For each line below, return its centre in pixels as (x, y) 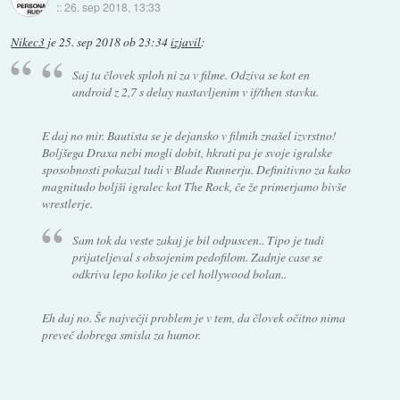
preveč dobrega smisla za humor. (121, 334)
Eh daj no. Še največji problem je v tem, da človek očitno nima (193, 317)
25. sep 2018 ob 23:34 (114, 42)
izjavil (186, 42)
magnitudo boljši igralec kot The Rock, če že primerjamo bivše (194, 186)
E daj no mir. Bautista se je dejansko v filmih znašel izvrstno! (189, 135)
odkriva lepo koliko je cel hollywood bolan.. (180, 273)
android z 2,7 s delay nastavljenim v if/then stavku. (196, 91)
